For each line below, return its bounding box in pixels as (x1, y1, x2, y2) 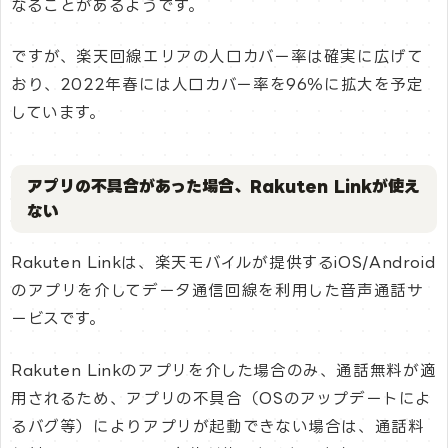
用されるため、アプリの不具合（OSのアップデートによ (11, 389, 433, 407)
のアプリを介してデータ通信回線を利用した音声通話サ (11, 282, 424, 300)
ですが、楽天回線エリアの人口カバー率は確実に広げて (11, 48, 424, 66)
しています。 (11, 104, 106, 122)
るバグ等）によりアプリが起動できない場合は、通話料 (11, 417, 425, 435)
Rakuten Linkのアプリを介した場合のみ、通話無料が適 (11, 361, 437, 379)
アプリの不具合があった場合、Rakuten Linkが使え (27, 177, 420, 196)
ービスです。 (11, 310, 106, 328)
